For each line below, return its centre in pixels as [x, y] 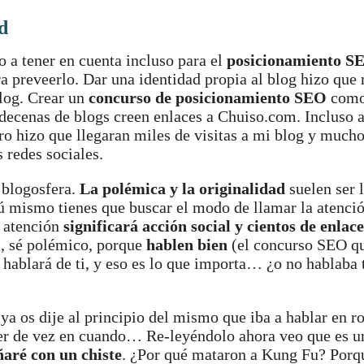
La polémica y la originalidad [182, 188]
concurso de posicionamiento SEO [208, 97]
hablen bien [187, 245]
